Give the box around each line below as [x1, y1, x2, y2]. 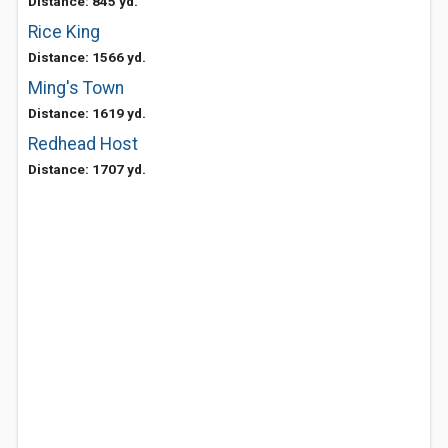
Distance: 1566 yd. [28, 49, 146, 65]
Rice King [28, 22, 100, 42]
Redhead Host [28, 134, 138, 154]
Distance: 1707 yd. [28, 161, 146, 177]
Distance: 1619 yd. [28, 105, 146, 121]
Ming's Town [28, 78, 124, 98]
